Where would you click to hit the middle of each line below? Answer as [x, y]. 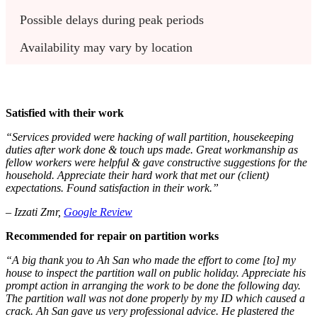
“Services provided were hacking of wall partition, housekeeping [150, 137]
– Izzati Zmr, [35, 212]
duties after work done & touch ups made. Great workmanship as [153, 150]
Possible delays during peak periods [112, 20]
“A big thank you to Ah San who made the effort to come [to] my [151, 260]
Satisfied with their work [65, 113]
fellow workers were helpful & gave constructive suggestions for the [156, 163]
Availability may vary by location [106, 48]
